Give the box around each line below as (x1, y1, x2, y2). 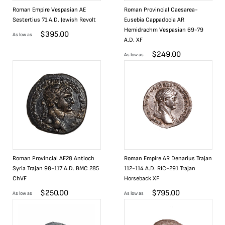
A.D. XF (124, 36, 143, 44)
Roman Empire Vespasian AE (13, 6, 86, 14)
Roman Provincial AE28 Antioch (13, 155, 94, 162)
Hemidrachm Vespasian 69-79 (124, 26, 203, 34)
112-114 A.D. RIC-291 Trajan (124, 165, 195, 172)
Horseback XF (124, 175, 159, 182)
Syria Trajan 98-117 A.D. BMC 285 (13, 165, 99, 172)
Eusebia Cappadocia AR (124, 16, 184, 24)
